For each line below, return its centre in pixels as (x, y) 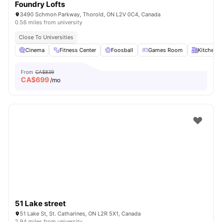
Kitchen (207, 50)
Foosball (122, 50)
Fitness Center (78, 50)
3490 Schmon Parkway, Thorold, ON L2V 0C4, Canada (90, 14)
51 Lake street (40, 203)
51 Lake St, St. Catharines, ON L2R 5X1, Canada (80, 214)
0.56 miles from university (49, 22)
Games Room (166, 50)
